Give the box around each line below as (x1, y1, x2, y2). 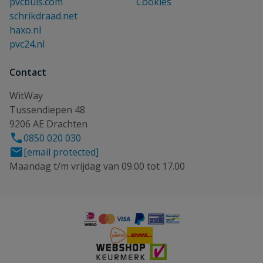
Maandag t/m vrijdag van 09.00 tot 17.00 (9, 159, 185, 173)
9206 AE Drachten (9, 117, 87, 130)
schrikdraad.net (9, 9, 77, 22)
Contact (9, 65, 46, 79)
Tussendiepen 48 (9, 103, 85, 116)
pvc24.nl (9, 37, 45, 50)
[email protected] (23, 145, 99, 159)
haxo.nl (9, 23, 41, 36)
